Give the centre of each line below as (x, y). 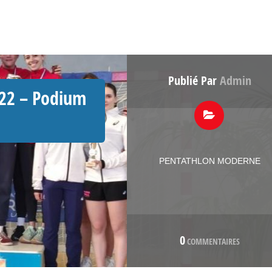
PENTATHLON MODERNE (209, 161)
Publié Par (194, 81)
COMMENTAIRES (212, 242)
